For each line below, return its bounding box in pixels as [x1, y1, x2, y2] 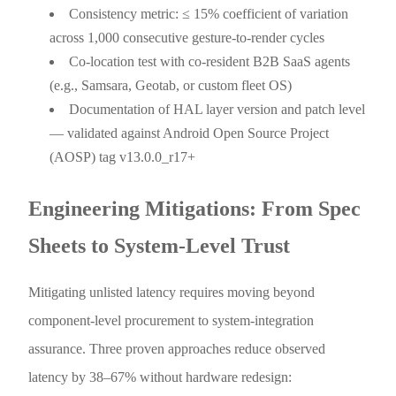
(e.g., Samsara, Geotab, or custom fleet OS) [49, 77, 293, 93]
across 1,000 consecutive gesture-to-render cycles [49, 29, 325, 45]
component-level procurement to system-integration [28, 312, 315, 328]
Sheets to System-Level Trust [28, 233, 291, 257]
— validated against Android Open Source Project [49, 125, 330, 141]
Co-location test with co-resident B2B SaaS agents [69, 53, 351, 69]
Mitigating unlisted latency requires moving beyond [28, 284, 316, 300]
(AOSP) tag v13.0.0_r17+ [49, 148, 196, 164]
